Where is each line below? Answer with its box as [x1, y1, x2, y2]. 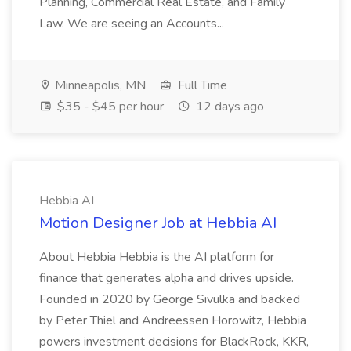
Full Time [175, 77, 227, 94]
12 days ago [193, 98, 264, 115]
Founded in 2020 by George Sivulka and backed [39, 291, 300, 308]
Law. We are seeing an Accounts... [39, 15, 227, 32]
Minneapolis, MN [52, 77, 146, 94]
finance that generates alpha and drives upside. [39, 270, 294, 287]
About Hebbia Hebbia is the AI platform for [39, 248, 274, 266]
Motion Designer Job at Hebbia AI [39, 212, 277, 233]
